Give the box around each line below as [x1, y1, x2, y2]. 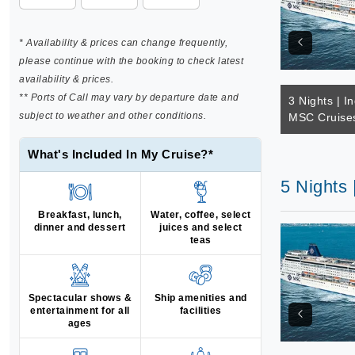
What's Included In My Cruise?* [28, 147, 213, 161]
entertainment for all [30, 305, 130, 316]
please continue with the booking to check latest [19, 55, 243, 67]
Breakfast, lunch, [38, 209, 122, 220]
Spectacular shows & [28, 292, 132, 303]
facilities [179, 305, 222, 316]
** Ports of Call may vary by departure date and [19, 92, 239, 103]
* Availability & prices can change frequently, [19, 37, 227, 48]
